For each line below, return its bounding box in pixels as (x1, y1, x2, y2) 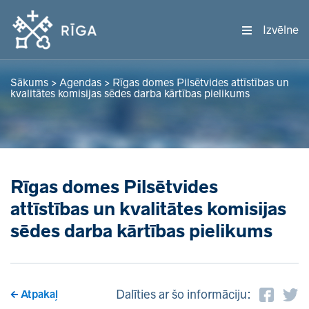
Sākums (10, 77, 48, 88)
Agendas (59, 77, 101, 88)
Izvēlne (263, 23, 299, 36)
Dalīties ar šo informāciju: (115, 287, 251, 301)
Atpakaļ (21, 288, 58, 300)
